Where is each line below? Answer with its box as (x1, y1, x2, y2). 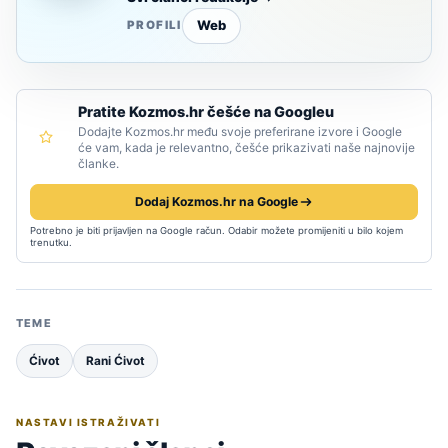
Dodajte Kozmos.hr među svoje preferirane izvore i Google (78, 123, 402, 139)
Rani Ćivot (86, 353, 145, 368)
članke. (78, 155, 119, 171)
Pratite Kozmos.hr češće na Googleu (78, 102, 334, 120)
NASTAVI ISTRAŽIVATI (16, 415, 161, 428)
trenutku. (30, 236, 72, 248)
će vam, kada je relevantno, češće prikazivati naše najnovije (78, 139, 415, 155)
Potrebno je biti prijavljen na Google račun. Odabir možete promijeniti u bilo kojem (30, 224, 403, 236)
